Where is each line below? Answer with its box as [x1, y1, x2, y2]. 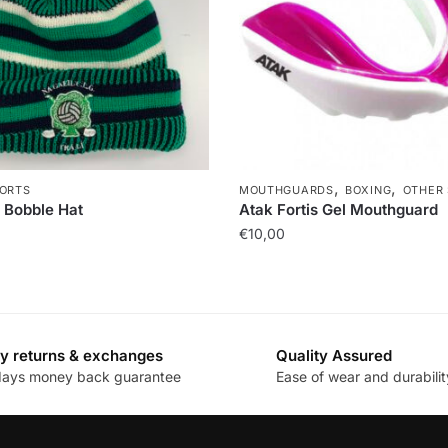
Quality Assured [276, 345, 392, 365]
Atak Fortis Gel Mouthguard [238, 199, 438, 219]
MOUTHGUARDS [238, 182, 334, 197]
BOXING [345, 182, 392, 197]
